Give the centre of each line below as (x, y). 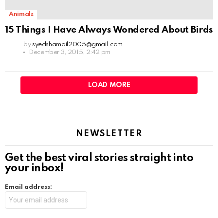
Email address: (28, 187)
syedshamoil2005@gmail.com (77, 44)
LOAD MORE (109, 85)
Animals (21, 14)
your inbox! (34, 168)
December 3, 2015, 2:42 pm (70, 52)
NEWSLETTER (109, 134)
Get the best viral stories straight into (99, 158)
